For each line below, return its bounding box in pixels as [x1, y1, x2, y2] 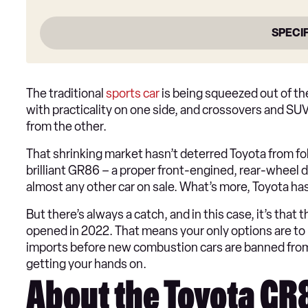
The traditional [26, 86, 106, 102]
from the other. [26, 119, 107, 135]
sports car [106, 86, 159, 102]
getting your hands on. [26, 256, 146, 272]
